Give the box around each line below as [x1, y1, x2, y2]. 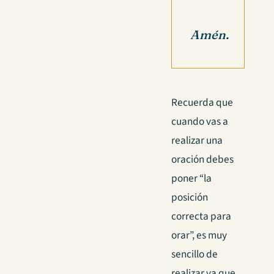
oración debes [171, 151, 234, 167]
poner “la [171, 170, 212, 186]
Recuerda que [171, 94, 233, 110]
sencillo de [171, 246, 218, 262]
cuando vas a [171, 113, 228, 129]
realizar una [171, 132, 223, 148]
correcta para [171, 208, 231, 224]
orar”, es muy [171, 227, 227, 243]
